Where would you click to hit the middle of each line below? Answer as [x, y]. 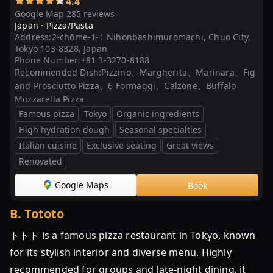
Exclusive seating [122, 145]
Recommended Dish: [58, 72]
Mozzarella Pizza [50, 99]
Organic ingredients [158, 114]
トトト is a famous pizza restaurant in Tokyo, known [133, 235]
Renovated [41, 161]
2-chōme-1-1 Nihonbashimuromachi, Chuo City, [151, 37]
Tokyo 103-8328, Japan [61, 48]
